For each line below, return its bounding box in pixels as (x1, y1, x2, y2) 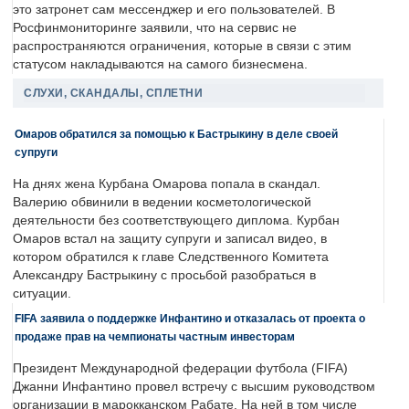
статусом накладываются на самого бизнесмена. (13, 58, 308, 72)
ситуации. (13, 287, 71, 301)
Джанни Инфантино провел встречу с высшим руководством (13, 380, 375, 394)
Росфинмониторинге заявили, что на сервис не (13, 21, 297, 36)
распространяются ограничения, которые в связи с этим (13, 39, 351, 54)
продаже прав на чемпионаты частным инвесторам (15, 330, 295, 343)
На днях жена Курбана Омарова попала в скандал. (13, 177, 320, 192)
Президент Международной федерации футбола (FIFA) (13, 362, 348, 376)
